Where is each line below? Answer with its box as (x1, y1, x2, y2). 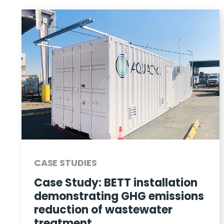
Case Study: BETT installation (33, 174, 197, 190)
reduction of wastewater (33, 201, 172, 217)
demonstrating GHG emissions (33, 188, 204, 204)
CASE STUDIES (33, 156, 97, 169)
